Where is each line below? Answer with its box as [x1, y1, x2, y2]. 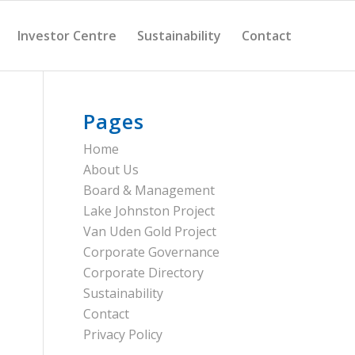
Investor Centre [17, 27, 116, 44]
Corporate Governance [83, 243, 220, 261]
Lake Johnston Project [83, 202, 216, 219]
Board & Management [83, 181, 216, 199]
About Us [83, 161, 139, 178]
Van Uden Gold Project [83, 223, 217, 240]
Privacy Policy [83, 326, 163, 343]
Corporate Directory [83, 264, 204, 281]
